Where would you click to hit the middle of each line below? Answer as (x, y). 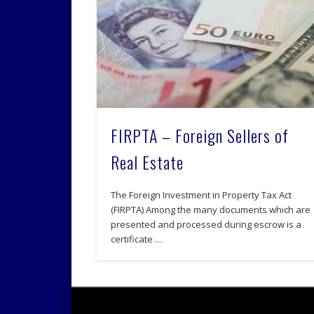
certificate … (137, 239)
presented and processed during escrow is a (206, 225)
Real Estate (148, 162)
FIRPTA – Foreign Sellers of (200, 136)
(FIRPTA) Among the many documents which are (211, 210)
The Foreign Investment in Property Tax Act (202, 195)
